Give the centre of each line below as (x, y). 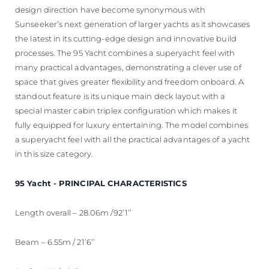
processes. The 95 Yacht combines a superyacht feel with (125, 53)
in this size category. (54, 153)
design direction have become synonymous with (110, 9)
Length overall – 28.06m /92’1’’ (74, 212)
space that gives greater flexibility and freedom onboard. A (129, 81)
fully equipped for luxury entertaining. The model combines (131, 125)
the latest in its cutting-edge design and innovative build (126, 38)
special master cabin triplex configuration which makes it (126, 110)
